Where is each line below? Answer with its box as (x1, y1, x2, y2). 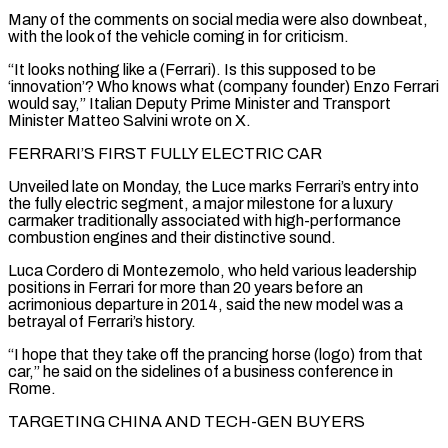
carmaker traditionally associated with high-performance (8, 211, 401, 229)
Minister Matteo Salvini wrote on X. (8, 111, 251, 129)
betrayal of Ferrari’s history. (8, 312, 196, 330)
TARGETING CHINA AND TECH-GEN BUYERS (8, 412, 365, 430)
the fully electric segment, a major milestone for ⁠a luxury (8, 194, 393, 212)
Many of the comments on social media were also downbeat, (8, 10, 428, 28)
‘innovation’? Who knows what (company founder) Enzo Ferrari (8, 77, 439, 95)
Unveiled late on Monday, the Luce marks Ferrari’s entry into (8, 177, 419, 195)
